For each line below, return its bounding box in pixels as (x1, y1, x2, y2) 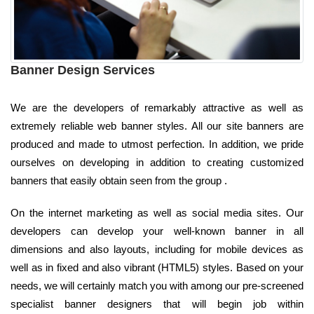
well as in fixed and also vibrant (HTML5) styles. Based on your (11, 261, 303, 273)
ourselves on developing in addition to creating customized (11, 156, 303, 168)
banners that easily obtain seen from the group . (11, 174, 227, 186)
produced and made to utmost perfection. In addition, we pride (11, 137, 303, 150)
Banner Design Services (11, 62, 155, 77)
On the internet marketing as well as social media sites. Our (11, 206, 303, 219)
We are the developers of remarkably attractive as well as (11, 101, 303, 114)
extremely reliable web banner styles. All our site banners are (11, 119, 303, 132)
